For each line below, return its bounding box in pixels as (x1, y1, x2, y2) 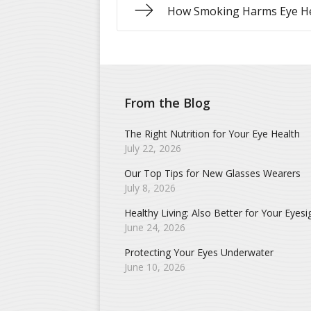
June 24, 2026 (124, 221, 185, 234)
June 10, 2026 (124, 260, 185, 274)
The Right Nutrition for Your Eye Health (124, 127, 300, 140)
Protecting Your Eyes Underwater (124, 246, 274, 259)
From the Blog (124, 94, 210, 111)
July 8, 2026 (124, 181, 176, 194)
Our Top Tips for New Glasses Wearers (124, 167, 301, 180)
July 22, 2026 (124, 142, 181, 155)
